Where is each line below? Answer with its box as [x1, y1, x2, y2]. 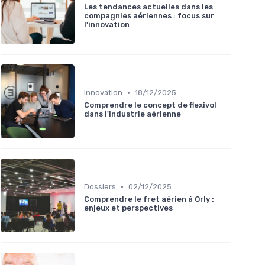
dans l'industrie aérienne [84, 109, 181, 119]
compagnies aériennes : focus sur [84, 11, 214, 20]
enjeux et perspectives [84, 203, 173, 213]
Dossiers [84, 182, 116, 192]
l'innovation [84, 20, 130, 29]
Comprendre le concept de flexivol [84, 101, 216, 110]
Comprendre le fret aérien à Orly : [84, 195, 214, 204]
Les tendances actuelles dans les [84, 2, 213, 11]
